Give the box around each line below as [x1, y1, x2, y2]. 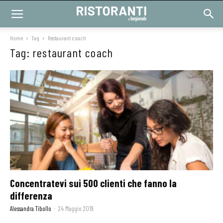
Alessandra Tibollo [10, 205, 51, 213]
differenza [10, 189, 52, 202]
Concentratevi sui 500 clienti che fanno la [10, 177, 177, 190]
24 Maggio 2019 [58, 205, 94, 213]
